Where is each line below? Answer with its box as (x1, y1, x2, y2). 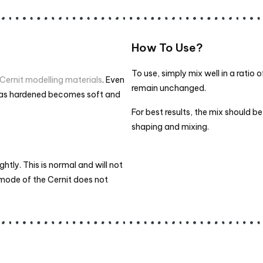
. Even (102, 75, 124, 86)
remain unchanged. (131, 83, 206, 94)
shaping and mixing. (131, 121, 209, 132)
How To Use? (131, 41, 203, 55)
